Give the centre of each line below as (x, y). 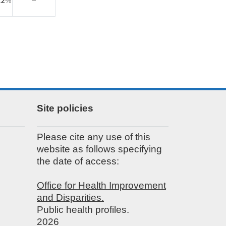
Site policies (65, 108)
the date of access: (78, 161)
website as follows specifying (99, 149)
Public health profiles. (83, 210)
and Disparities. (70, 198)
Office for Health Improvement (101, 186)
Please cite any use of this (94, 137)
